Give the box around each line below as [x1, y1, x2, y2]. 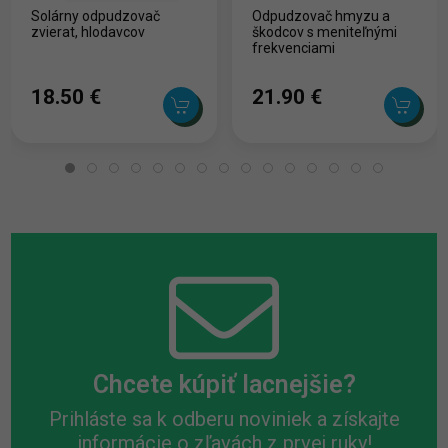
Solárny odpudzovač [31, 7, 161, 24]
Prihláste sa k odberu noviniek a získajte [48, 406, 400, 431]
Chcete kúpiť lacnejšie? [92, 369, 356, 399]
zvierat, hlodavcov [31, 23, 146, 40]
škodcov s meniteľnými [251, 23, 397, 40]
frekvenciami [251, 39, 335, 56]
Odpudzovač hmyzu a [251, 7, 390, 24]
